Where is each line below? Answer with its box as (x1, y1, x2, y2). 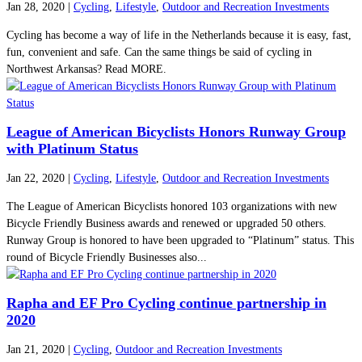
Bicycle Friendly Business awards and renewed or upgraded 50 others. (6, 217, 326, 229)
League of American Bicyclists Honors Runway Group (6, 123, 346, 140)
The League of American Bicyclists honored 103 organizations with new (6, 200, 337, 213)
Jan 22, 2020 (6, 171, 65, 184)
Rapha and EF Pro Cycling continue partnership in (6, 294, 326, 311)
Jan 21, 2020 (6, 343, 65, 356)
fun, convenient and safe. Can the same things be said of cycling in (6, 45, 312, 58)
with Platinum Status (6, 140, 138, 157)
